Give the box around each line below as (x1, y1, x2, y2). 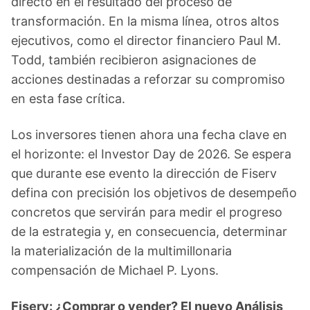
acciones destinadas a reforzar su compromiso (11, 72, 285, 86)
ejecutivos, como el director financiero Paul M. (11, 33, 281, 48)
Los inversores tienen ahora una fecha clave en (11, 127, 287, 142)
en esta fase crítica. (11, 91, 125, 106)
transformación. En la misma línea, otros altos (11, 14, 279, 28)
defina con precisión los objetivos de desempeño (11, 185, 297, 200)
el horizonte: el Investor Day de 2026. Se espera (11, 147, 291, 161)
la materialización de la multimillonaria (11, 244, 232, 258)
